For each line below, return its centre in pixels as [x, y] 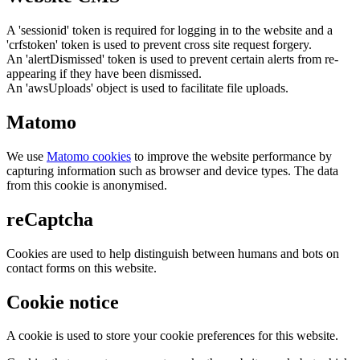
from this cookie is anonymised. [87, 185]
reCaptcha [50, 219]
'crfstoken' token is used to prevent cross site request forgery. [159, 45]
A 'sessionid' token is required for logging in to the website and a [170, 31]
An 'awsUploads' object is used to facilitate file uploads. [147, 88]
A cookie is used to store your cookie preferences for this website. [172, 336]
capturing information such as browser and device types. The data [172, 170]
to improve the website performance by [231, 156]
